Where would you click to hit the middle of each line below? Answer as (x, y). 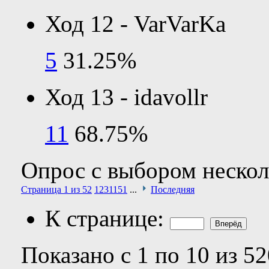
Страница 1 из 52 (56, 189)
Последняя (173, 189)
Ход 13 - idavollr (126, 97)
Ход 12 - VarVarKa (135, 23)
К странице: (107, 218)
